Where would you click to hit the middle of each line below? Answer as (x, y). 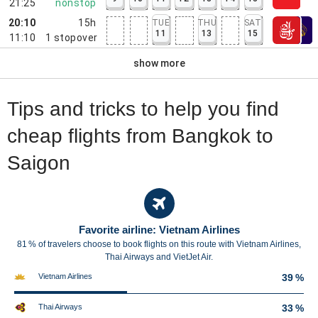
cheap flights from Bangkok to (140, 136)
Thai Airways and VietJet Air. (159, 257)
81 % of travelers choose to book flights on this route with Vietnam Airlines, (159, 244)
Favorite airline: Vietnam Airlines (159, 230)
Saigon (39, 163)
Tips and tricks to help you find (143, 109)
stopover (76, 37)
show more (159, 63)
